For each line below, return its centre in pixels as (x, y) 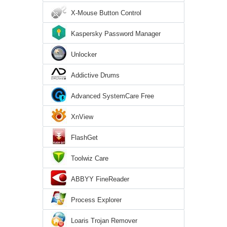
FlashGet (84, 137)
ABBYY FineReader (100, 179)
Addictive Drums (95, 75)
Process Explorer (96, 200)
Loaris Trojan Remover (104, 220)
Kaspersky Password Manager (116, 33)
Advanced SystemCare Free (112, 96)
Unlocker (84, 54)
